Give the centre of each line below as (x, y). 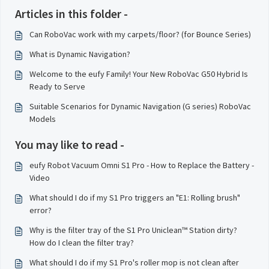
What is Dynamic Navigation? (80, 54)
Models (43, 119)
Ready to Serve (57, 86)
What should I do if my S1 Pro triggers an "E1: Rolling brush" (135, 198)
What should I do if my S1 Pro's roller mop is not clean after (134, 262)
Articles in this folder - (71, 14)
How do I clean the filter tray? (82, 243)
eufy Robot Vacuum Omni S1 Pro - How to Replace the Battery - (142, 165)
